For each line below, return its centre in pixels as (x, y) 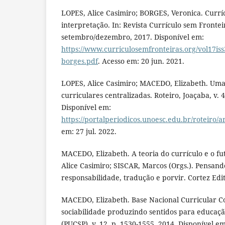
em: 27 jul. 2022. (89, 131)
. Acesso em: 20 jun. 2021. (141, 61)
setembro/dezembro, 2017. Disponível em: (133, 37)
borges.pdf (80, 61)
